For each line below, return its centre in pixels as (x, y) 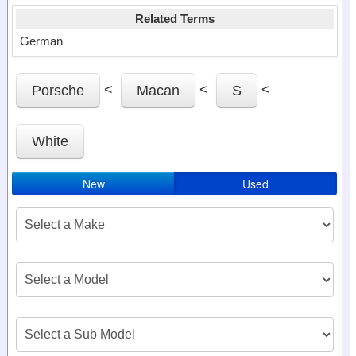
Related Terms (175, 19)
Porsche (58, 91)
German (41, 41)
